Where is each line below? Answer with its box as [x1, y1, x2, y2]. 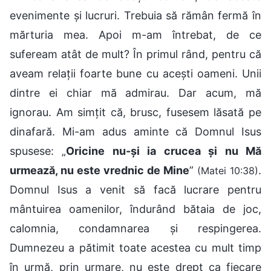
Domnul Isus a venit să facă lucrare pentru [10, 183, 261, 196]
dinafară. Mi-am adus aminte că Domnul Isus [10, 125, 261, 138]
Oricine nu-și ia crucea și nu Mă [66, 144, 262, 157]
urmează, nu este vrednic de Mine [10, 163, 189, 177]
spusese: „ [10, 144, 67, 157]
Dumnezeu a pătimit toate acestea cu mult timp [10, 241, 261, 254]
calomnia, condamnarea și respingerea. [10, 221, 261, 235]
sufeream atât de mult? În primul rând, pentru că [10, 47, 261, 60]
